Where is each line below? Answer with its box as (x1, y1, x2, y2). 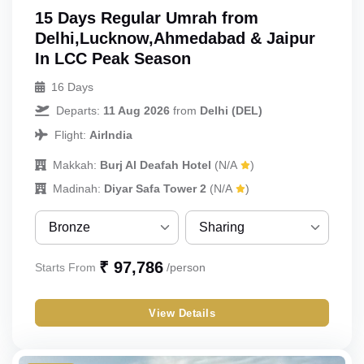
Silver (44, 289, 74, 304)
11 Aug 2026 (103, 104, 170, 118)
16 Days (51, 80, 93, 94)
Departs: (56, 104, 103, 118)
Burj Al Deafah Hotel (100, 158, 211, 172)
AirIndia (89, 128, 132, 142)
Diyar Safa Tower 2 (104, 182, 206, 196)
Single (194, 289, 227, 304)
